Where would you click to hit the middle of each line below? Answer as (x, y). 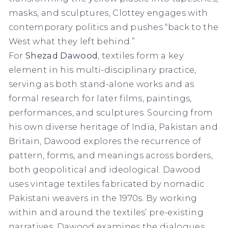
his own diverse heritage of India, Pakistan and (113, 126)
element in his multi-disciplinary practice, (102, 69)
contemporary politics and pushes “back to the (113, 27)
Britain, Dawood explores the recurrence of (105, 141)
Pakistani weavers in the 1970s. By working (103, 198)
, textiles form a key (141, 55)
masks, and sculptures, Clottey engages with (108, 12)
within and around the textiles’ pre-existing (106, 212)
